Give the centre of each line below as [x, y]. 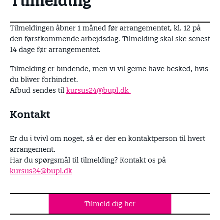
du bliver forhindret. [44, 80]
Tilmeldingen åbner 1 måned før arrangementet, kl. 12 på [105, 28]
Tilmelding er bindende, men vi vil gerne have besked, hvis [109, 69]
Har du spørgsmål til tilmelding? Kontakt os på [88, 160]
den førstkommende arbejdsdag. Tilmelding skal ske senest [110, 39]
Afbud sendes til [38, 90]
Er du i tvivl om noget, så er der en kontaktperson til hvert [108, 138]
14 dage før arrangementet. [55, 49]
